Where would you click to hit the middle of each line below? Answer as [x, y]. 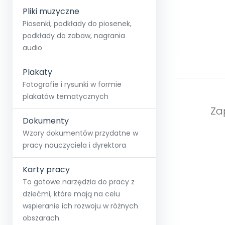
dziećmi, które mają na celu [71, 194]
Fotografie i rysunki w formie [72, 84]
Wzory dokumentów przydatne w [80, 133]
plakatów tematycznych [66, 96]
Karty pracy [46, 170]
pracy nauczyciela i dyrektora [74, 145]
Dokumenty [46, 121]
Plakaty [37, 72]
